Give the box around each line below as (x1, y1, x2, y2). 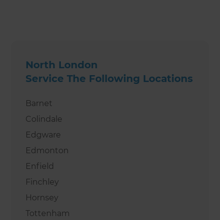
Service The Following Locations (26, 72, 193, 84)
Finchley (26, 177, 59, 187)
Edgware (26, 130, 61, 139)
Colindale (26, 114, 63, 124)
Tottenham (26, 208, 70, 218)
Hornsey (26, 192, 59, 202)
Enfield (26, 161, 55, 171)
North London (26, 58, 98, 71)
